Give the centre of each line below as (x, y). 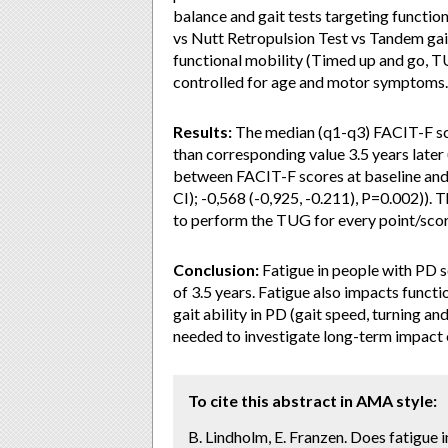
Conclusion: (216, 269)
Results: (202, 131)
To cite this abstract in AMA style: (312, 400)
